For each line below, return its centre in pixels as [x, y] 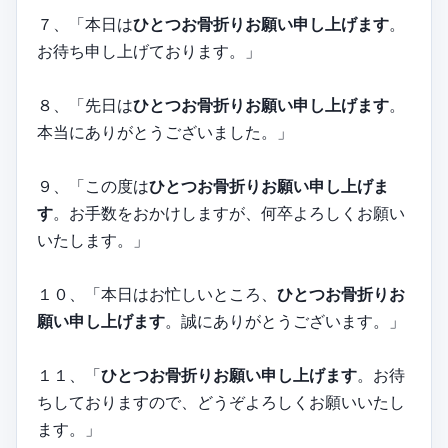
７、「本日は [85, 23]
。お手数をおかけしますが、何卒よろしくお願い [229, 212]
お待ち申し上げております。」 [149, 50]
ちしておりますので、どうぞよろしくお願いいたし [221, 401]
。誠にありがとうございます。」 [285, 320]
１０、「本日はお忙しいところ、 [157, 293]
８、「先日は [85, 104]
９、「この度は [93, 185]
